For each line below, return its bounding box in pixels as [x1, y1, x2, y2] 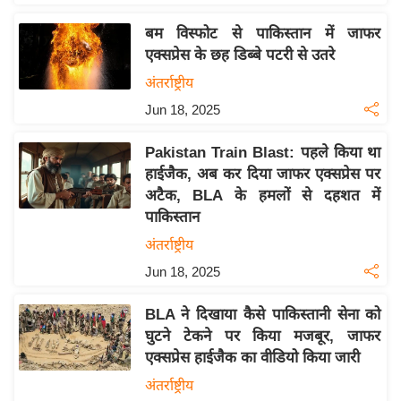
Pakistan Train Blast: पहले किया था [144, 144, 381, 162]
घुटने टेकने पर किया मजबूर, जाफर [144, 328, 381, 346]
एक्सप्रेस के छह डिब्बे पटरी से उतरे [144, 47, 335, 64]
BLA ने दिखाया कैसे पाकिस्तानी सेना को [144, 306, 381, 324]
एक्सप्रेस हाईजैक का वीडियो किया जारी [144, 349, 360, 367]
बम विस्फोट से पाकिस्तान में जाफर [144, 25, 381, 43]
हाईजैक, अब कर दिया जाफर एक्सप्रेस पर [144, 166, 381, 183]
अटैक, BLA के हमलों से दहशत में [144, 187, 381, 205]
